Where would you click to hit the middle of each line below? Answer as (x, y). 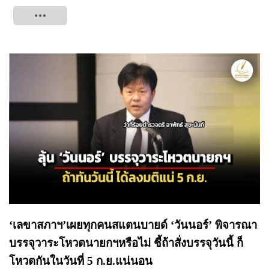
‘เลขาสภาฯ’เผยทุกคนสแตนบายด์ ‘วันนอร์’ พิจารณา (133, 225)
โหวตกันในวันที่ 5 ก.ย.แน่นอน (82, 261)
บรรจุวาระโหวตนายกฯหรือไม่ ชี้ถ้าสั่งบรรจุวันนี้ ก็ (126, 243)
